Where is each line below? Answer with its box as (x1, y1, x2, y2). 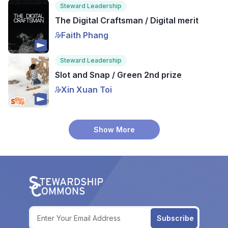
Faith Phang (61, 30, 108, 40)
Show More (93, 125, 135, 134)
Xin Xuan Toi (61, 84, 112, 95)
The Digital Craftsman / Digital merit (55, 15, 198, 25)
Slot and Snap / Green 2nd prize (55, 69, 182, 80)
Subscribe (156, 213, 194, 222)
